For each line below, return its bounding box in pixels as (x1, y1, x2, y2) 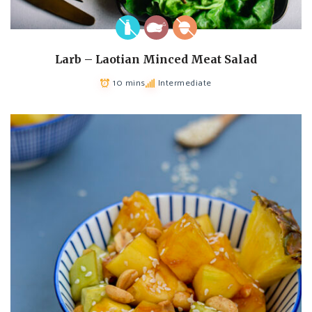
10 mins (113, 75, 146, 91)
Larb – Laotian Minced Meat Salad (55, 52, 257, 66)
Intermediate (157, 75, 212, 91)
